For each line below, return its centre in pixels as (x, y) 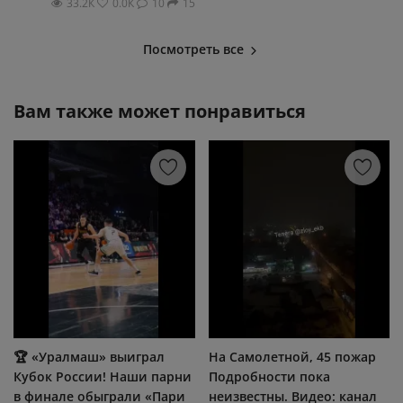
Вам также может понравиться (160, 111)
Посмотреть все (195, 49)
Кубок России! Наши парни (103, 376)
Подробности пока (269, 376)
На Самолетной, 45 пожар (292, 356)
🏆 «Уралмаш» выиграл (89, 356)
